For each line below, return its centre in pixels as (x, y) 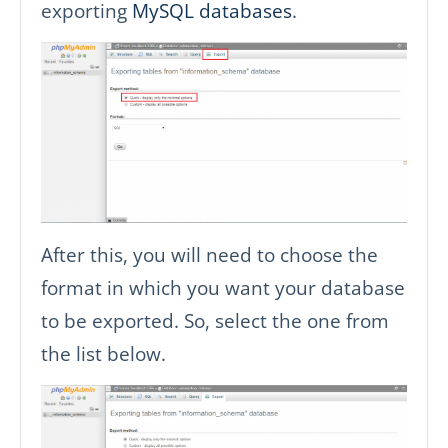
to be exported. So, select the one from (215, 320)
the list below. (103, 353)
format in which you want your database (223, 287)
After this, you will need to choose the (209, 254)
